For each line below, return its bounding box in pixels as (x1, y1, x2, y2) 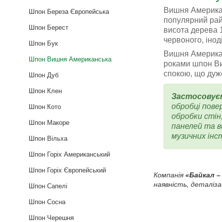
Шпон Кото (29, 103, 61, 111)
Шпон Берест (29, 23, 68, 31)
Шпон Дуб (29, 71, 58, 79)
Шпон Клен (29, 87, 62, 95)
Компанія (154, 171, 185, 179)
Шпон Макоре (29, 118, 69, 126)
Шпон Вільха (29, 134, 67, 142)
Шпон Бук (29, 39, 58, 47)
